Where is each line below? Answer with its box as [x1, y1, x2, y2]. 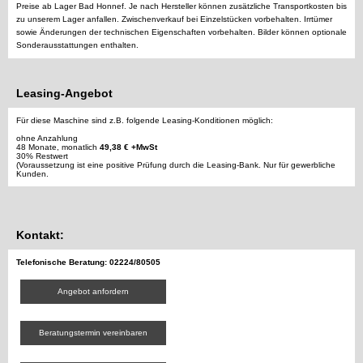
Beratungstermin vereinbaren [39, 328, 147, 338]
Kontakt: [16, 228, 64, 242]
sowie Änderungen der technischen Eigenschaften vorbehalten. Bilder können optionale [16, 28, 347, 37]
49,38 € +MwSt [100, 143, 157, 152]
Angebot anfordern [58, 287, 129, 297]
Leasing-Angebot [16, 87, 113, 100]
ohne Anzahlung [16, 134, 78, 143]
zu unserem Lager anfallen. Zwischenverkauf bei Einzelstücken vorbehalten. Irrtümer [16, 15, 332, 24]
